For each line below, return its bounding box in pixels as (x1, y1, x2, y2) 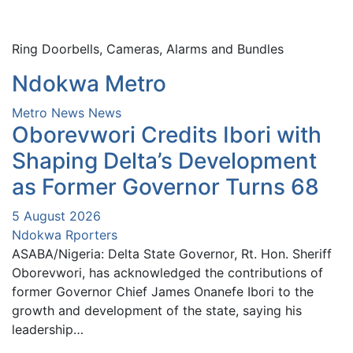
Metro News (12, 105, 84, 121)
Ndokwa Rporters (12, 227, 117, 243)
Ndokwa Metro (12, 70, 166, 98)
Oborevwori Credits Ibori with (12, 121, 321, 149)
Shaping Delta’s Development (12, 147, 317, 175)
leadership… (12, 321, 84, 338)
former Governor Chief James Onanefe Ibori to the (12, 284, 314, 300)
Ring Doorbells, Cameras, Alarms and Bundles (12, 41, 284, 58)
